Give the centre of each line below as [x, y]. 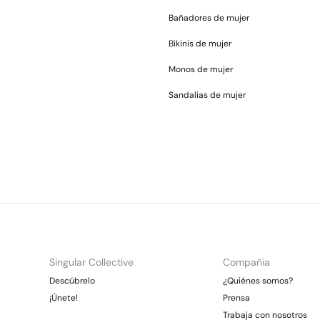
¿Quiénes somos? [257, 281]
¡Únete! [64, 298]
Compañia [246, 262]
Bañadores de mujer [209, 18]
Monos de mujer [201, 69]
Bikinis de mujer [200, 44]
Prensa [236, 298]
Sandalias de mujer [207, 95]
